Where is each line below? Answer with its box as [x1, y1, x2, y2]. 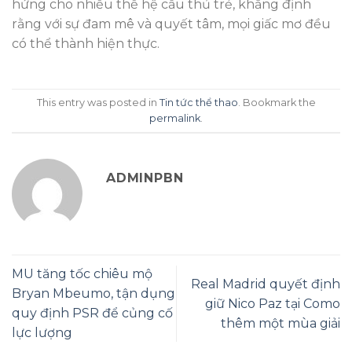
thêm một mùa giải [221, 315, 340, 331]
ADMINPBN [106, 170, 184, 186]
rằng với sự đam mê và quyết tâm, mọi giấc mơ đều [12, 16, 331, 32]
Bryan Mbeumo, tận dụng [12, 286, 175, 302]
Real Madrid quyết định [191, 276, 340, 291]
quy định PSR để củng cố [12, 306, 173, 321]
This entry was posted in [36, 96, 159, 108]
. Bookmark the [237, 96, 316, 108]
